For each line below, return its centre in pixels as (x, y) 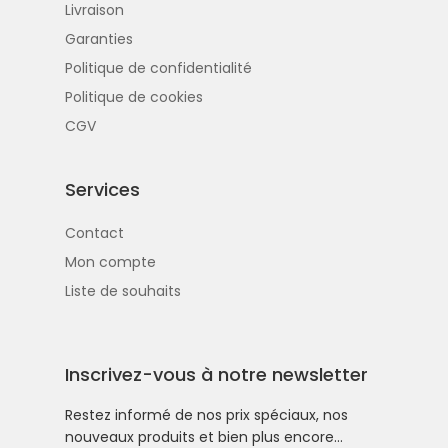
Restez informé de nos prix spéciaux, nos (206, 415)
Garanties (99, 39)
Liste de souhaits (123, 291)
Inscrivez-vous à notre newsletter (216, 375)
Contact (94, 233)
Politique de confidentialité (158, 68)
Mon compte (110, 262)
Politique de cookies (134, 97)
